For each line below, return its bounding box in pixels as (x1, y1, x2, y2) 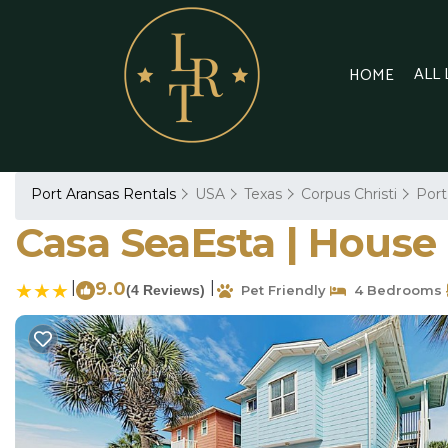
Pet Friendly (233, 282, 326, 298)
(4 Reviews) (126, 282, 205, 298)
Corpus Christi (301, 185, 397, 203)
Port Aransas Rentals (31, 185, 180, 203)
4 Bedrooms (346, 282, 442, 298)
